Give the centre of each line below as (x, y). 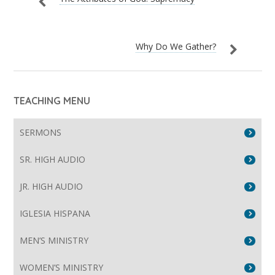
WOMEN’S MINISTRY (62, 268)
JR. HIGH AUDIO (52, 187)
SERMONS (41, 133)
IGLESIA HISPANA (55, 214)
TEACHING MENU (52, 101)
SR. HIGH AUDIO (53, 160)
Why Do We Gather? (176, 47)
